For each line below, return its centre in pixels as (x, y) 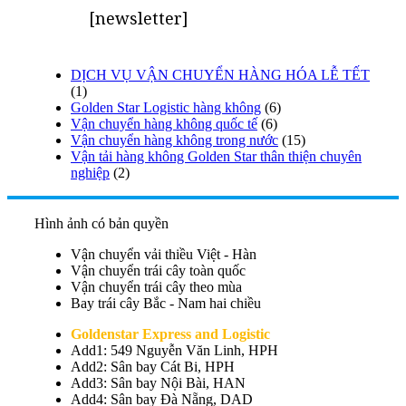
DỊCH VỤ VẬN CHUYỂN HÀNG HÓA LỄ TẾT (220, 75)
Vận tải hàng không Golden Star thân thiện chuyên (216, 156)
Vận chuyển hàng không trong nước (174, 140)
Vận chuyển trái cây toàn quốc (158, 271)
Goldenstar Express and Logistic (170, 334)
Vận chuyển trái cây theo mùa (156, 287)
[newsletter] (139, 18)
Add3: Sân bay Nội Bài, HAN (158, 383)
